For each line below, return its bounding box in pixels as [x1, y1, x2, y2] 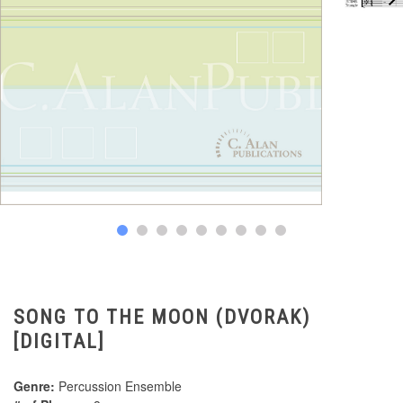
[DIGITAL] [13, 330, 105, 354]
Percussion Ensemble [55, 377, 182, 396]
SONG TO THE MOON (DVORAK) [13, 306, 310, 329]
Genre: [13, 377, 55, 396]
